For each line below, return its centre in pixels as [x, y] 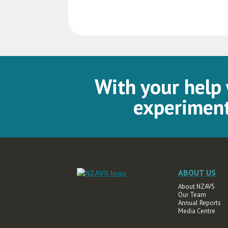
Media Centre [196, 211]
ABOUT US [197, 173]
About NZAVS [196, 187]
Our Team [192, 195]
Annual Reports [199, 203]
